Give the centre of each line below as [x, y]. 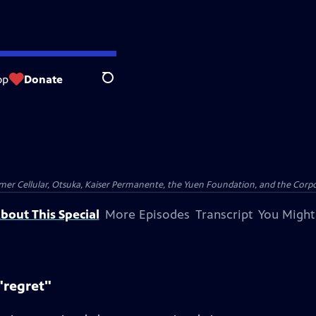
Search [119, 85]
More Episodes [147, 214]
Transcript [224, 214]
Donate [43, 79]
